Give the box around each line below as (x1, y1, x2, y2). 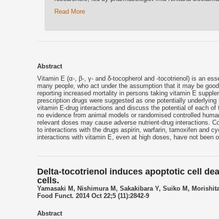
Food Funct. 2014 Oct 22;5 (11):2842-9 (37, 192, 149, 199)
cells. (37, 175, 59, 185)
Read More (54, 7, 85, 15)
